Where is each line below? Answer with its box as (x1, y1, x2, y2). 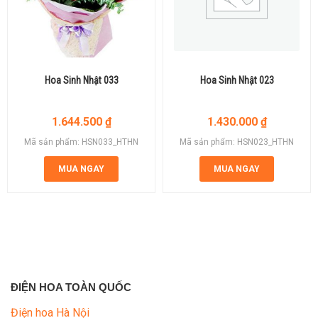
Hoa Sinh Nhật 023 (199, 74, 274, 86)
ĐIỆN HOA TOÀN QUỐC (11, 280, 131, 293)
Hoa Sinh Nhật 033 (44, 74, 119, 86)
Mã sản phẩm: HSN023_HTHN (180, 136, 294, 147)
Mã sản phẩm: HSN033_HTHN (24, 136, 138, 147)
